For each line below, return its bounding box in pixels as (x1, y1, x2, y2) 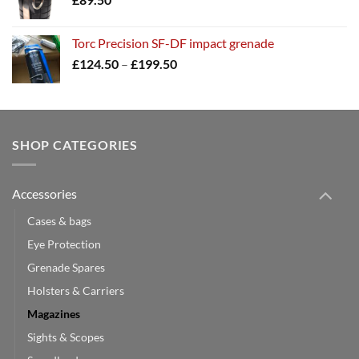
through (176, 106, 221, 122)
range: (176, 72, 211, 88)
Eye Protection (27, 237, 101, 252)
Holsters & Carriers (27, 284, 124, 298)
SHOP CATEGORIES (12, 137, 138, 153)
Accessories (12, 186, 77, 202)
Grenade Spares (27, 260, 105, 275)
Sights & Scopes (27, 330, 104, 345)
